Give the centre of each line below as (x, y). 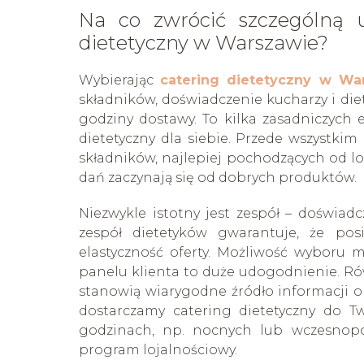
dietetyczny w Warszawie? (204, 43)
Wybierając (120, 80)
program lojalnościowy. (158, 350)
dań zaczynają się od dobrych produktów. (218, 178)
